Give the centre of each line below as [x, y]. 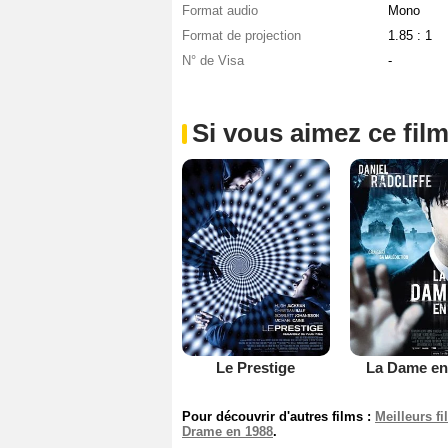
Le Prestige [256, 367]
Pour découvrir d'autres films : [278, 416]
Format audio [220, 11]
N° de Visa [213, 61]
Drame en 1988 [227, 431]
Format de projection [241, 36]
